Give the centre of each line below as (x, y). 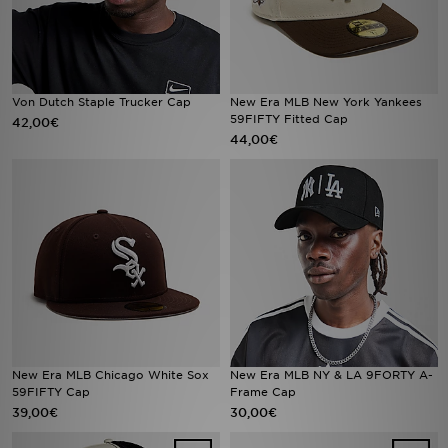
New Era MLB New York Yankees (326, 102)
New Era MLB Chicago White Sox (110, 375)
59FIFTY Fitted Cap (289, 119)
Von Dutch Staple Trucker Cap (101, 102)
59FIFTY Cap (51, 392)
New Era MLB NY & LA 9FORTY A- (331, 375)
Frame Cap (263, 392)
